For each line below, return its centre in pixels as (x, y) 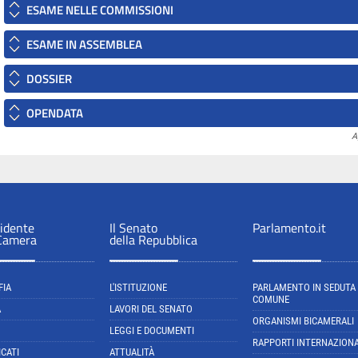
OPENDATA (55, 113)
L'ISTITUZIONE (138, 287)
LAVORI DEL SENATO (151, 309)
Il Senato (133, 228)
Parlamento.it (289, 228)
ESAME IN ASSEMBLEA (84, 44)
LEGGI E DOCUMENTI (152, 330)
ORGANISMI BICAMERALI (303, 321)
